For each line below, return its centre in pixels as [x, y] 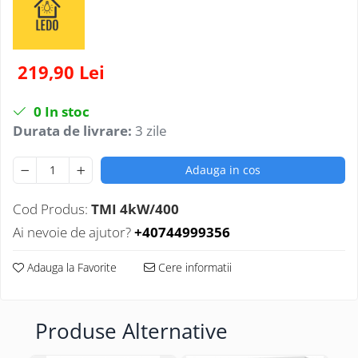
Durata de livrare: [72, 131]
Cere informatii [193, 267]
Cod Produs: [50, 209]
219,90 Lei [61, 72]
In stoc [66, 111]
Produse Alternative [131, 331]
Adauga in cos [223, 170]
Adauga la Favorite [70, 267]
